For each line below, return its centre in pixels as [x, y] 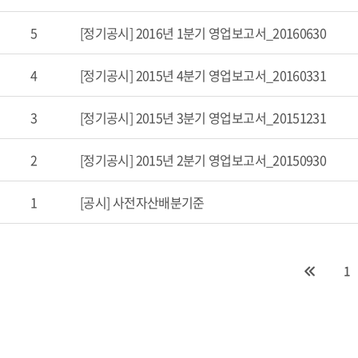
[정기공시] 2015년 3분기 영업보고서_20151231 [203, 117]
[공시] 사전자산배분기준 [142, 202]
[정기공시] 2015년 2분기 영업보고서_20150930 [203, 160]
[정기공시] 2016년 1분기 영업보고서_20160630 [203, 33]
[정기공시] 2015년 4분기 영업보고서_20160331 [203, 75]
